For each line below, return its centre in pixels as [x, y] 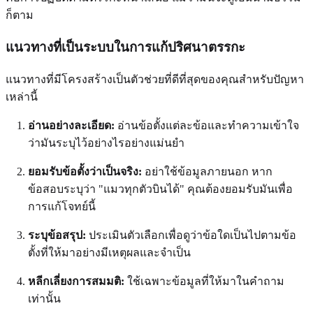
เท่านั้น [44, 298]
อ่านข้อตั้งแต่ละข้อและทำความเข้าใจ [207, 125]
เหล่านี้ [22, 96]
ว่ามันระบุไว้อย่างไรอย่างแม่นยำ [106, 143]
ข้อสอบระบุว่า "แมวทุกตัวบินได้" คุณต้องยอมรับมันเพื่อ [160, 189]
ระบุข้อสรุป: [57, 235]
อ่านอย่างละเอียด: [71, 125]
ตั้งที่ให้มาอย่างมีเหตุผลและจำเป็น [109, 252]
